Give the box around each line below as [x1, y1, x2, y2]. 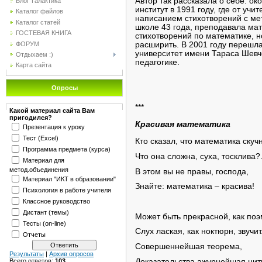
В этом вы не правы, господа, [135, 167, 249, 176]
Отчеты [23, 230, 46, 238]
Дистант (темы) [23, 208, 69, 216]
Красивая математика [135, 120, 230, 129]
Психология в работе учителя [23, 186, 111, 194]
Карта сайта [16, 61, 51, 69]
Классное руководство [23, 197, 90, 205]
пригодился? [9, 114, 52, 121]
